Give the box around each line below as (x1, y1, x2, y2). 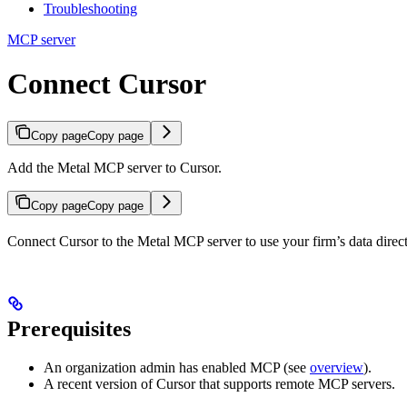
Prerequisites (7, 316, 131, 341)
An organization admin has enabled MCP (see (44, 359, 310, 375)
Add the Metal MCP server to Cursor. (7, 159, 222, 175)
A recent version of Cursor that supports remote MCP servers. (44, 375, 395, 392)
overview (310, 359, 363, 375)
